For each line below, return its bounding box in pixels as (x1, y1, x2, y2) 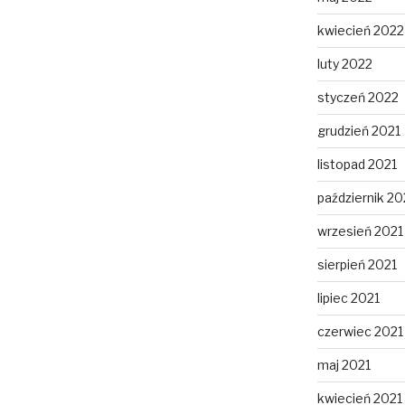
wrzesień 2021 (316, 223, 403, 240)
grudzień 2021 (316, 123, 400, 139)
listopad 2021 (316, 156, 397, 173)
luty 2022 (316, 56, 372, 72)
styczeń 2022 (316, 89, 399, 106)
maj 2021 (316, 357, 371, 373)
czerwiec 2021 (316, 324, 403, 340)
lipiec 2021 (316, 290, 380, 306)
